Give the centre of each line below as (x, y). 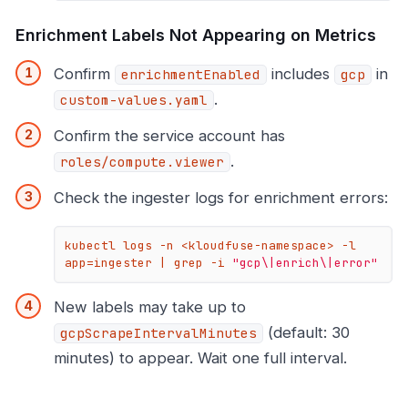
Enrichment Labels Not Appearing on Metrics (196, 36)
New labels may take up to (150, 306)
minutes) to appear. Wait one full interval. (200, 357)
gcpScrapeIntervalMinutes (158, 333)
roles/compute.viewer (142, 163)
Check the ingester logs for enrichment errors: (221, 198)
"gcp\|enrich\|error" (306, 263)
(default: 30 (306, 332)
